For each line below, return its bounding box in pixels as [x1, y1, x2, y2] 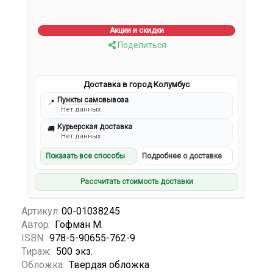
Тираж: [21, 245, 54, 257]
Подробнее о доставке [142, 152, 222, 161]
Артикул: [21, 205, 60, 217]
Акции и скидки [109, 26, 164, 35]
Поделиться [115, 40, 166, 51]
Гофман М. [55, 218, 103, 230]
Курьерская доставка [57, 122, 133, 132]
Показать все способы [46, 152, 126, 161]
